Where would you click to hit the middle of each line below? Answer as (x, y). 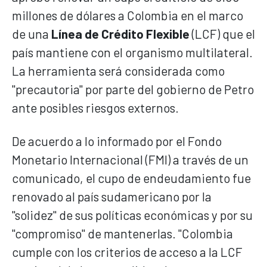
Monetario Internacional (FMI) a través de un (130, 159)
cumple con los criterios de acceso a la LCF (127, 252)
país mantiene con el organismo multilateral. (132, 52)
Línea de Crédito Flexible (120, 33)
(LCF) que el (222, 33)
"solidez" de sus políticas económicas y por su (132, 215)
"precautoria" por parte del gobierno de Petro (133, 89)
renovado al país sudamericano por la (112, 196)
